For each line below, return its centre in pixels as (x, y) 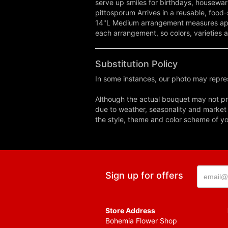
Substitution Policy (136, 64)
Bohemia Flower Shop (141, 221)
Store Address (130, 211)
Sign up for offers (144, 176)
